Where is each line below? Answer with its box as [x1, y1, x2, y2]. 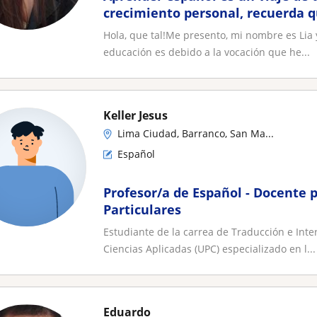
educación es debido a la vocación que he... [103, 45, 310, 59]
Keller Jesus [103, 108, 168, 123]
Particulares [103, 201, 181, 218]
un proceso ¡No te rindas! [103, 21, 263, 38]
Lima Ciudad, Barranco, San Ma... [117, 127, 274, 140]
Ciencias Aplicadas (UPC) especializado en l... [103, 242, 316, 255]
